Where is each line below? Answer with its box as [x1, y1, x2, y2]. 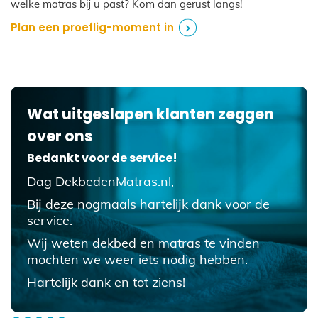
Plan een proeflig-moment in [11, 20, 174, 35]
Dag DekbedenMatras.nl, [26, 172, 174, 190]
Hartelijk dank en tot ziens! [26, 273, 185, 290]
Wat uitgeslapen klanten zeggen [26, 103, 274, 124]
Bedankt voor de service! [26, 149, 177, 166]
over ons [26, 125, 93, 146]
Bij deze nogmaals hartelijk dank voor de [26, 195, 270, 212]
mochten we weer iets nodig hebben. [26, 251, 248, 268]
